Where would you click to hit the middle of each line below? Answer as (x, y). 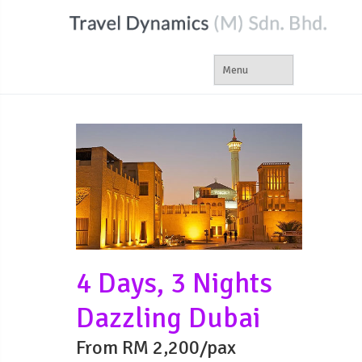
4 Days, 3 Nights (174, 284)
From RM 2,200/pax (156, 348)
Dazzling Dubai (168, 318)
